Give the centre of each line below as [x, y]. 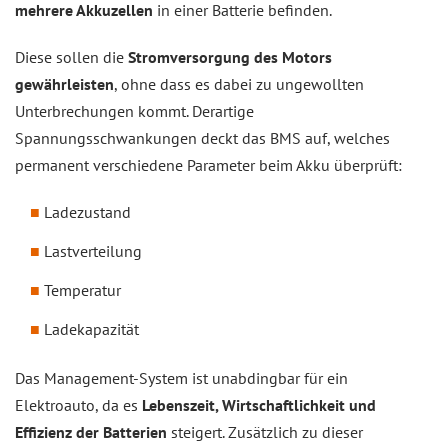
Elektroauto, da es [78, 404]
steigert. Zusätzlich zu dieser [265, 431]
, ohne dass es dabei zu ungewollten [239, 83]
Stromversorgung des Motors [230, 56]
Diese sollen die [71, 56]
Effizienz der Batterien [91, 431]
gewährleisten [64, 83]
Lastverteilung [93, 250]
